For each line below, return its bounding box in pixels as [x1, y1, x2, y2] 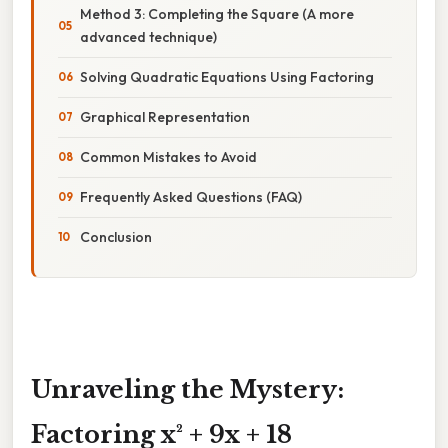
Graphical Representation [80, 107, 250, 126]
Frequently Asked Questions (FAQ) [80, 187, 302, 206]
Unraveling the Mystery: [31, 374, 344, 404]
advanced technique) [80, 27, 217, 46]
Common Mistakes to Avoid [80, 147, 257, 166]
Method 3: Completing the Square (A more [80, 4, 354, 23]
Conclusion [80, 227, 152, 246]
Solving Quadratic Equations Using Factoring [80, 67, 374, 86]
